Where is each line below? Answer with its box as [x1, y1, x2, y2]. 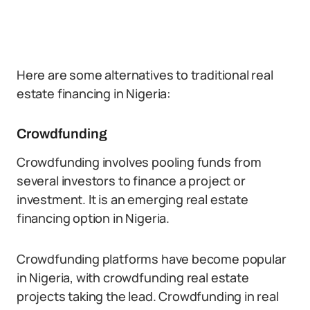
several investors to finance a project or [17, 172, 246, 189]
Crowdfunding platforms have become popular [17, 250, 286, 267]
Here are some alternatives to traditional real [17, 66, 273, 83]
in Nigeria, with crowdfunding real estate [17, 269, 249, 286]
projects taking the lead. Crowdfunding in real [17, 288, 279, 304]
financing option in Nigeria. [17, 210, 170, 226]
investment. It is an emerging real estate [17, 191, 248, 208]
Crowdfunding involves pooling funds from [17, 154, 262, 170]
